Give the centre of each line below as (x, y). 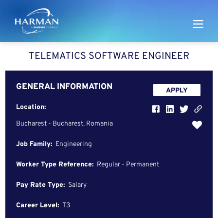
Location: (31, 107)
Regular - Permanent (128, 165)
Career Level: (38, 206)
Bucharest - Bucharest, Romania (65, 124)
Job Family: (34, 144)
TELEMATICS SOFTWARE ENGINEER (109, 56)
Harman (49, 25)
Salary (78, 185)
